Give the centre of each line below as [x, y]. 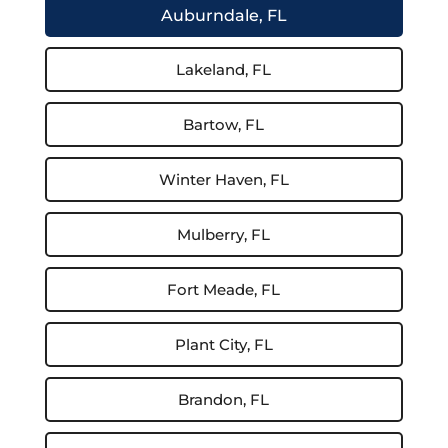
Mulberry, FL [224, 234]
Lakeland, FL [224, 69]
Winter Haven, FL [223, 179]
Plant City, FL [223, 344]
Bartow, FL [224, 124]
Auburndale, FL [223, 15]
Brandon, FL [224, 399]
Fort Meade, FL [224, 289]
